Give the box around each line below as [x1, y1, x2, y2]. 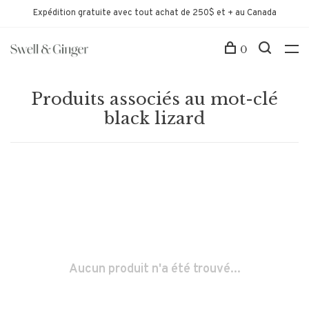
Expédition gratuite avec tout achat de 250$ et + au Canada [32, 8, 277, 19]
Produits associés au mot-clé [31, 89, 278, 109]
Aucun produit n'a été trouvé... [68, 261, 241, 277]
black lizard [104, 108, 205, 128]
